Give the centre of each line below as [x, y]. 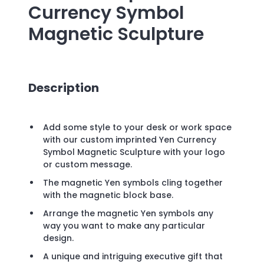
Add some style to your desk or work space [137, 128]
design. [58, 238]
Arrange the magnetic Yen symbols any [128, 214]
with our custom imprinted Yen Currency [130, 140]
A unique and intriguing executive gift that [133, 257]
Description [64, 88]
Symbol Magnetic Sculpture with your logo [134, 152]
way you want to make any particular [124, 226]
